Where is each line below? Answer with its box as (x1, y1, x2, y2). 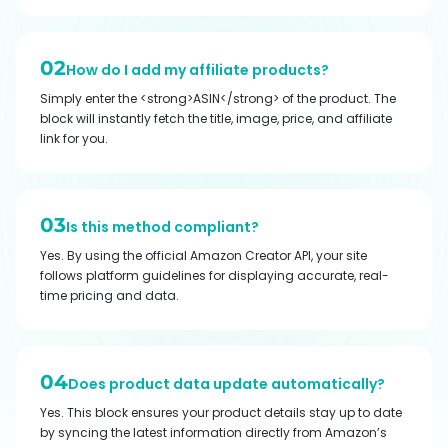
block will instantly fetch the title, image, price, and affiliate (40, 109, 392, 127)
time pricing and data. (40, 286, 179, 304)
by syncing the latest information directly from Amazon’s (40, 423, 387, 441)
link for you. (40, 129, 108, 147)
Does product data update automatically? (68, 373, 385, 394)
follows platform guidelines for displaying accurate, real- (40, 266, 389, 284)
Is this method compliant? (66, 216, 259, 237)
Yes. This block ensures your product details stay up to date (40, 403, 402, 421)
